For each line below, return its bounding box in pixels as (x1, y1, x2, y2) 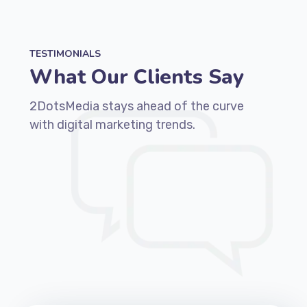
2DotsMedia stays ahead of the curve (29, 99, 244, 114)
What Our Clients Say (29, 63, 244, 92)
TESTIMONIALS (29, 47, 101, 61)
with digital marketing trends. (29, 117, 195, 133)
